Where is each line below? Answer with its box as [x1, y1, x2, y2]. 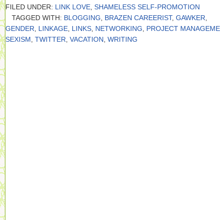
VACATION [70, 35, 104, 43]
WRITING [108, 35, 137, 43]
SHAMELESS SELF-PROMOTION [94, 3, 200, 11]
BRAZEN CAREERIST [105, 14, 172, 22]
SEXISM [5, 35, 31, 43]
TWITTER [35, 35, 66, 43]
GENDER [5, 25, 34, 32]
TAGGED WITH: [12, 14, 64, 22]
